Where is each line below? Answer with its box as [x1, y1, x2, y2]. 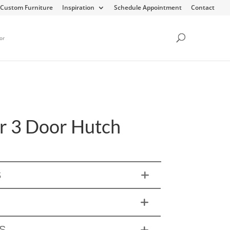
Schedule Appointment [114, 3, 182, 12]
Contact [191, 3, 215, 12]
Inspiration [62, 3, 94, 12]
